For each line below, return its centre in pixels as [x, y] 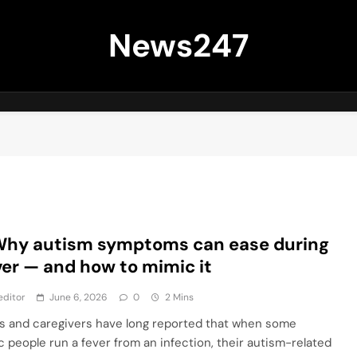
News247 [178, 45]
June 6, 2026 [79, 297]
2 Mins [180, 297]
